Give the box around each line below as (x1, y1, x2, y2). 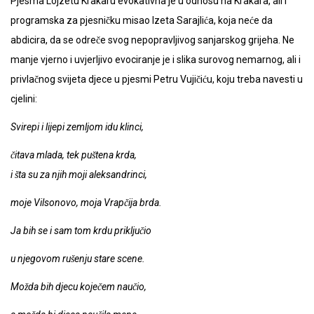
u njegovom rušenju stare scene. (11, 252, 145, 264)
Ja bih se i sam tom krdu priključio (11, 224, 151, 236)
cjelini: (11, 93, 37, 104)
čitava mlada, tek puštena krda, (11, 149, 137, 161)
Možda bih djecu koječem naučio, (11, 280, 146, 292)
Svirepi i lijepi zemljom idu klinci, (11, 121, 144, 132)
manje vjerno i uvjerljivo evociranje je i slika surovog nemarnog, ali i (11, 53, 301, 65)
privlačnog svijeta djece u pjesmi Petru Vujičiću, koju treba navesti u (11, 73, 303, 85)
